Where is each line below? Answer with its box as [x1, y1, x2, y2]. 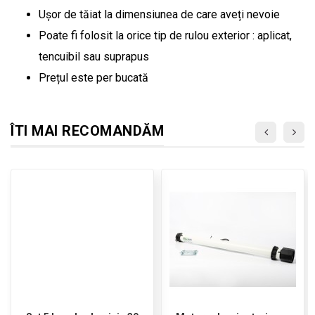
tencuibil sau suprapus [39, 49, 149, 63]
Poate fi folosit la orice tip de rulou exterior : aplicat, [39, 28, 292, 42]
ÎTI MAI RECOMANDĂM [11, 122, 164, 139]
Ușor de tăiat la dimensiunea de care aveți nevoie [39, 7, 280, 21]
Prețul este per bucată [39, 70, 148, 84]
